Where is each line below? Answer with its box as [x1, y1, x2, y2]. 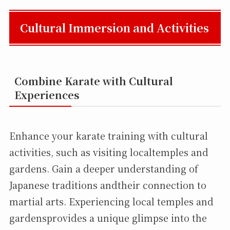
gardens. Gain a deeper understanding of [9, 161, 198, 175]
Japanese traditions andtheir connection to [9, 178, 206, 191]
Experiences [14, 87, 80, 103]
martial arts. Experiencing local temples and [9, 194, 214, 208]
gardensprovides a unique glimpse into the [9, 210, 207, 224]
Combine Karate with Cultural [14, 73, 173, 89]
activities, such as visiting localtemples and [9, 145, 208, 159]
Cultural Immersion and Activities [20, 20, 209, 36]
